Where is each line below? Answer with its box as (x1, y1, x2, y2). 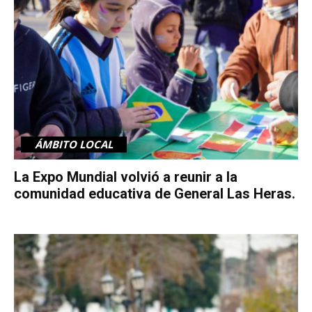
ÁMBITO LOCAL (35, 136, 113, 151)
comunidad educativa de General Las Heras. (14, 185, 295, 202)
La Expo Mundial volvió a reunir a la (14, 168, 237, 185)
